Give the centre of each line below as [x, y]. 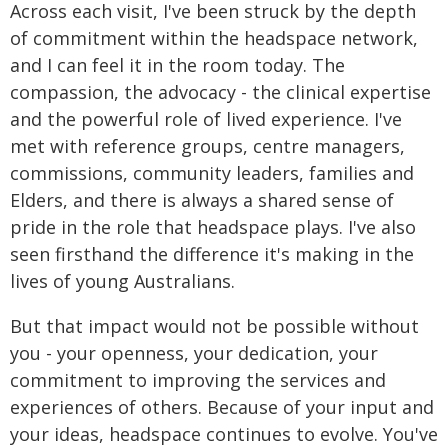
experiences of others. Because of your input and [222, 407]
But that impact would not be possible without [214, 326]
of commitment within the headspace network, [214, 38]
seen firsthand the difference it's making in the [212, 254]
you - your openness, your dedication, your [194, 353]
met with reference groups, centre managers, [207, 146]
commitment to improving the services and [198, 380]
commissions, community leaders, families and [212, 173]
